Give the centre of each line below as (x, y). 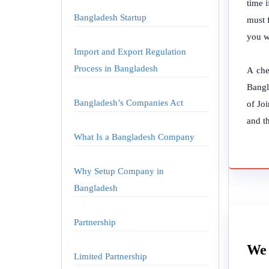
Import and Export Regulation (130, 52)
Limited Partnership (110, 256)
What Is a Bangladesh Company (134, 137)
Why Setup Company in (119, 171)
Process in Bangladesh (116, 68)
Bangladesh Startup (110, 17)
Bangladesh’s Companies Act (128, 103)
